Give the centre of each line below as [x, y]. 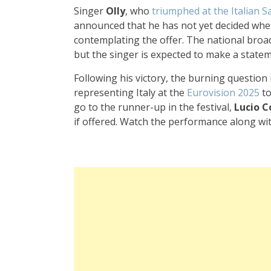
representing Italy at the [130, 92]
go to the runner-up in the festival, [154, 107]
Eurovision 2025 [223, 92]
